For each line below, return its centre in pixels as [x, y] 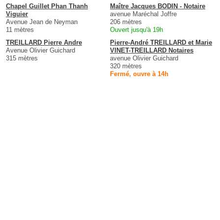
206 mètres [126, 22]
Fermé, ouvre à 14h [139, 74]
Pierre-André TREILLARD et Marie [161, 42]
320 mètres [126, 66]
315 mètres [22, 58]
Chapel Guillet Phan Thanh [47, 6]
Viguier [17, 14]
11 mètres [20, 29]
